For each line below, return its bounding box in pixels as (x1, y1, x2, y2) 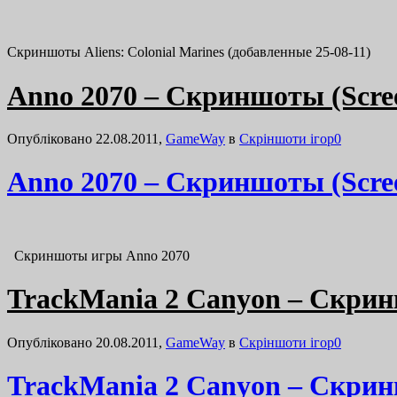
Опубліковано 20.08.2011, (7, 334, 166, 350)
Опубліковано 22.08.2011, (7, 130, 166, 146)
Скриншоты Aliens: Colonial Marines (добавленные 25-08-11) (7, 44, 370, 60)
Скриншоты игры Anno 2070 (7, 247, 190, 263)
